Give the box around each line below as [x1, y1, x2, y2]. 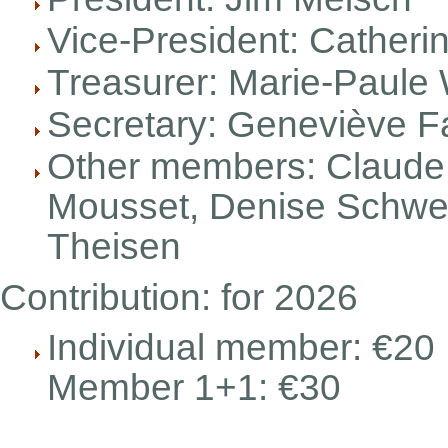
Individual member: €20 [47, 326, 435, 368]
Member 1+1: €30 [47, 366, 341, 408]
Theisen [47, 225, 181, 267]
